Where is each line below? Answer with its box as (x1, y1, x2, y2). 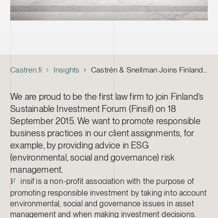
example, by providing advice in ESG (10, 140, 148, 151)
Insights (53, 65, 80, 75)
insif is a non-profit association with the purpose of (20, 176, 194, 186)
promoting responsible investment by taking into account (10, 188, 207, 198)
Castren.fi (10, 65, 42, 75)
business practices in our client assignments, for (10, 127, 195, 139)
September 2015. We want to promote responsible (10, 115, 200, 127)
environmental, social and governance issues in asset (10, 199, 194, 209)
